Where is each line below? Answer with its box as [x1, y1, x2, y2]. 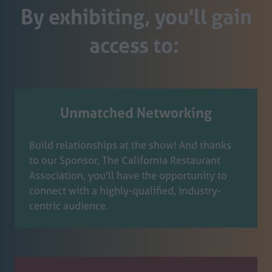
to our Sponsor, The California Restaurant [29, 152, 220, 167]
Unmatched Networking [60, 103, 212, 122]
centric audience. [29, 198, 108, 212]
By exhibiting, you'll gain [20, 2, 252, 31]
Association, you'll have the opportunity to [29, 168, 227, 182]
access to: [89, 30, 183, 59]
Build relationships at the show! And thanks [29, 137, 231, 152]
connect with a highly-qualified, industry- [29, 183, 221, 197]
